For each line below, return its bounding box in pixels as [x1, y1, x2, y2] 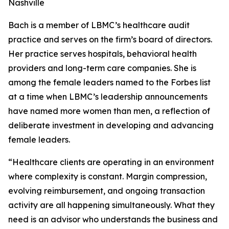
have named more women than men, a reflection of [8, 106, 210, 116]
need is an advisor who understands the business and [8, 214, 218, 224]
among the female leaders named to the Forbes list [8, 77, 211, 87]
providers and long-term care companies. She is [8, 63, 196, 73]
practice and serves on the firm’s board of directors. [8, 34, 212, 44]
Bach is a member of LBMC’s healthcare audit [8, 20, 190, 30]
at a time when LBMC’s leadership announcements [8, 91, 208, 102]
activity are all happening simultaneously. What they [8, 200, 215, 210]
